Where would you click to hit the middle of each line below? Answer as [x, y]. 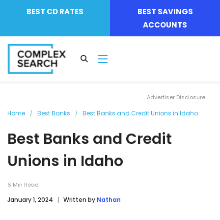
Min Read [26, 184]
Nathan [109, 199]
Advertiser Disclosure [176, 97]
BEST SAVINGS [165, 12]
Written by [80, 199]
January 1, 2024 [30, 199]
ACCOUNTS [165, 25]
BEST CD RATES [55, 12]
